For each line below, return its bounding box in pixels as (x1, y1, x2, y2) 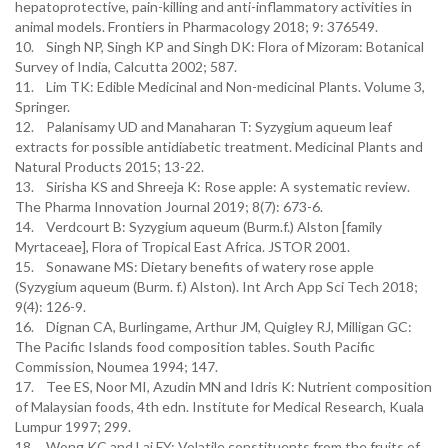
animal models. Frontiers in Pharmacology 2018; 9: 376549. (15, 18, 381, 35)
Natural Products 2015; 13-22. (15, 158, 207, 175)
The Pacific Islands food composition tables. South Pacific (15, 338, 375, 355)
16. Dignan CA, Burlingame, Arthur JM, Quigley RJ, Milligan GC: (15, 318, 412, 335)
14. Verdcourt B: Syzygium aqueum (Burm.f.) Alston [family (15, 218, 382, 235)
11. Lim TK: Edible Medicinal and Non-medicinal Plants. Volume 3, (15, 78, 425, 95)
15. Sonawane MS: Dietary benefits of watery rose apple (15, 258, 374, 275)
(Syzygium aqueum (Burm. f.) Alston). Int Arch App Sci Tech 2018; (15, 278, 418, 295)
